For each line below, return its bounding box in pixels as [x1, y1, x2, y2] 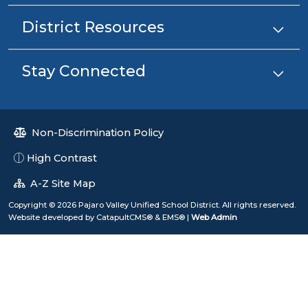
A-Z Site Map [27, 177, 96, 190]
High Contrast [27, 151, 97, 164]
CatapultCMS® [96, 212, 153, 222]
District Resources [22, 17, 164, 36]
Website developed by [8, 212, 96, 222]
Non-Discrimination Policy [29, 126, 164, 139]
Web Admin [191, 212, 237, 222]
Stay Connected [22, 61, 146, 80]
